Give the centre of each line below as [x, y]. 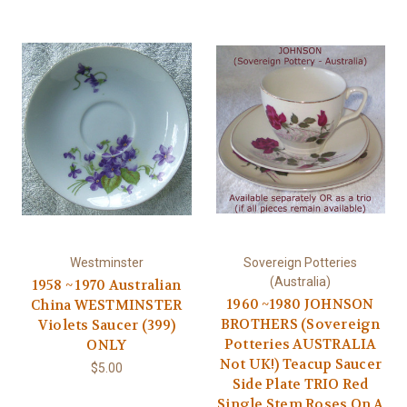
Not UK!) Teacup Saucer [300, 365]
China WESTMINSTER [107, 306]
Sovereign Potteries [301, 263]
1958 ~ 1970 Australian [106, 286]
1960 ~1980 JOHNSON [301, 305]
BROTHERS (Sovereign [300, 325]
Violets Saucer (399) [106, 326]
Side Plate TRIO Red [300, 385]
